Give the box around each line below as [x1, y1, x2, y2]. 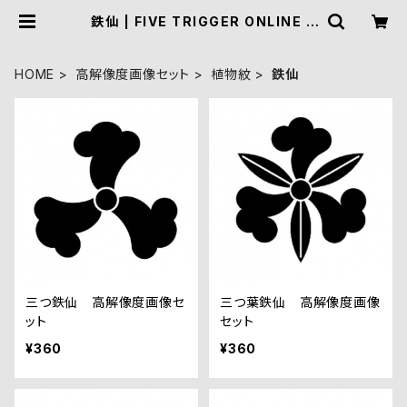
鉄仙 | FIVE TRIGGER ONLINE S [91, 14, 316, 29]
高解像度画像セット [75, 66, 191, 82]
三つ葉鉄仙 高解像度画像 [220, 294, 381, 310]
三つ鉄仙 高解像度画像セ [25, 294, 185, 310]
